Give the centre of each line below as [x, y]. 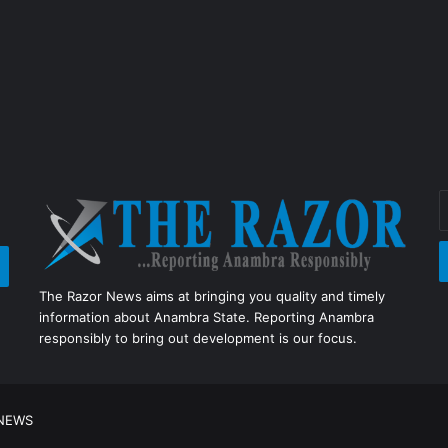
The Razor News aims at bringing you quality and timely [211, 295]
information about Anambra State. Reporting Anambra [206, 316]
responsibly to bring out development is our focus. [197, 337]
